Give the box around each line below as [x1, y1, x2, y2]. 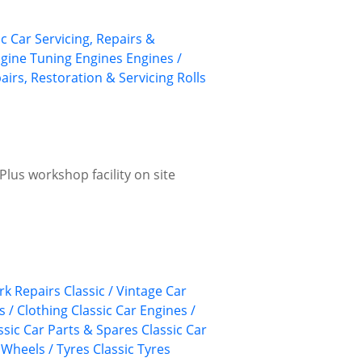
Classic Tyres [93, 340, 170, 359]
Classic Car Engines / [71, 301, 196, 320]
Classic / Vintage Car [64, 282, 187, 301]
